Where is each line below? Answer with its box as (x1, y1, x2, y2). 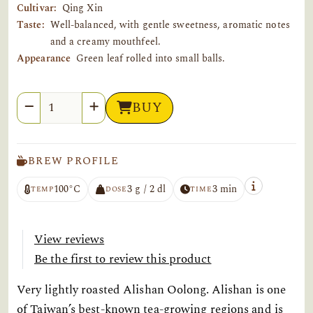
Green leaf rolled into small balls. (76, 50, 226, 66)
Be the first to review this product (34, 250, 212, 269)
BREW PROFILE (28, 152, 119, 169)
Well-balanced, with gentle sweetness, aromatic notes (50, 17, 290, 33)
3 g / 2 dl (127, 182, 166, 196)
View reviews (34, 231, 105, 249)
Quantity (16, 92, 64, 110)
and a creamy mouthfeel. (50, 34, 161, 50)
